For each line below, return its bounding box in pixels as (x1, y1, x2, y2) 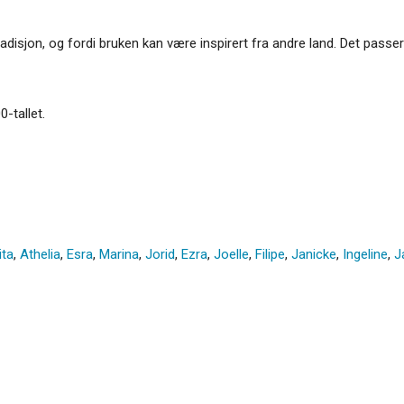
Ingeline (343, 245, 388, 262)
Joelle (214, 245, 249, 262)
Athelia (20, 245, 60, 262)
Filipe (255, 245, 285, 262)
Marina (99, 245, 139, 262)
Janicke (291, 245, 336, 262)
